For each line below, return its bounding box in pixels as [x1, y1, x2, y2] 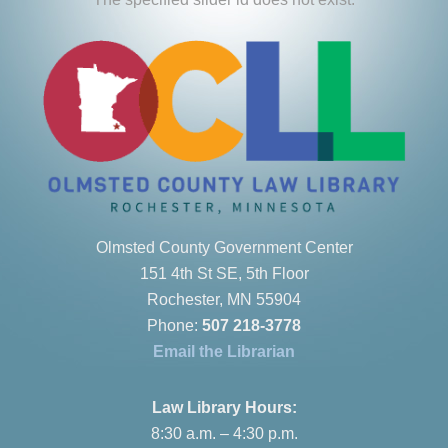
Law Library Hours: [151, 399, 297, 416]
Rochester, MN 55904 [147, 291, 301, 308]
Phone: [147, 317, 202, 334]
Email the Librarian [153, 343, 295, 360]
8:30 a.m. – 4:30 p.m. [150, 425, 298, 442]
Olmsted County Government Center [95, 239, 353, 256]
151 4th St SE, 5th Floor [139, 265, 309, 282]
